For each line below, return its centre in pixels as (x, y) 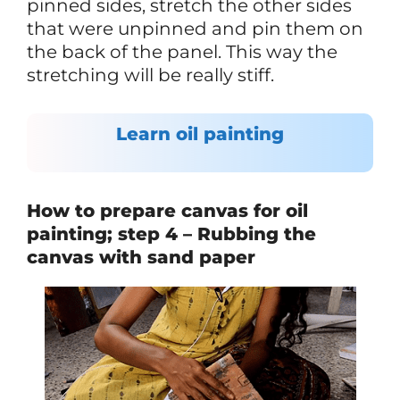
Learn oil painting (200, 133)
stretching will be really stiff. (150, 75)
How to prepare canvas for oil (167, 210)
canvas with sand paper (141, 257)
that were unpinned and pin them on (195, 28)
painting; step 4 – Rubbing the (171, 233)
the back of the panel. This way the (182, 51)
